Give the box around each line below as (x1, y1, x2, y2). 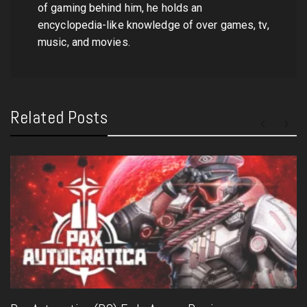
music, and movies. (38, 35, 130, 49)
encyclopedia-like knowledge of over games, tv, (38, 18, 269, 32)
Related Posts (10, 106, 108, 129)
